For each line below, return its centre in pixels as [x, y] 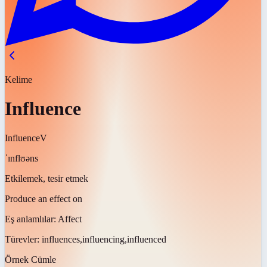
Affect [70, 219]
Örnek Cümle [30, 259]
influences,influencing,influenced [104, 239]
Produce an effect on [44, 198]
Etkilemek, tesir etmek [46, 178]
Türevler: [23, 239]
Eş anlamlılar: [31, 219]
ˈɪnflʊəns [21, 158]
